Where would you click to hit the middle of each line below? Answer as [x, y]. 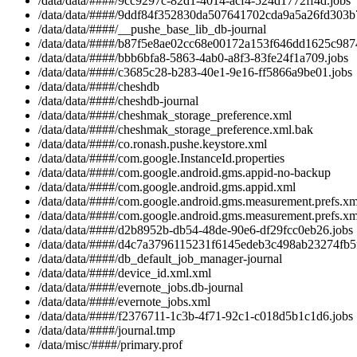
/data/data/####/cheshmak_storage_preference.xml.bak [176, 130]
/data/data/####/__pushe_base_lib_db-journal [152, 29]
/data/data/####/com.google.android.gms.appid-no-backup [184, 173]
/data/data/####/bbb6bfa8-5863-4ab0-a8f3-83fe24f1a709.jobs [193, 58]
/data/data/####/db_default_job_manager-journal [160, 259]
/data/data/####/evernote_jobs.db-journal [141, 288]
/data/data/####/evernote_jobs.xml [124, 302]
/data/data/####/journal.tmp [107, 331]
